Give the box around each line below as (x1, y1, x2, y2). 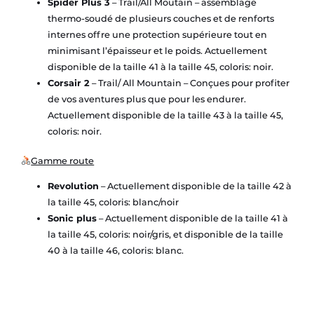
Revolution (47, 180, 99, 191)
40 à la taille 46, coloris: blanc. (47, 245, 184, 256)
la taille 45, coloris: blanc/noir (47, 196, 179, 207)
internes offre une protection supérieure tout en (47, 29, 267, 40)
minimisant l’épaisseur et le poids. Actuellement (47, 45, 267, 56)
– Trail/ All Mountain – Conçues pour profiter (89, 77, 289, 88)
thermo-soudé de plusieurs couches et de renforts (47, 13, 274, 24)
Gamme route (31, 155, 95, 166)
